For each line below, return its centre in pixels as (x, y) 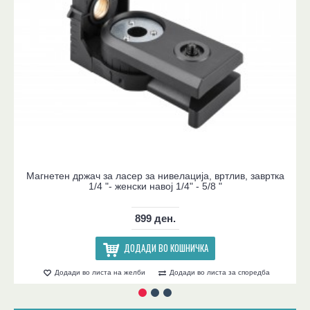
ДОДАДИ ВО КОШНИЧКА (166, 247)
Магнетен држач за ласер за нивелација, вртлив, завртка (155, 175)
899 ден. (155, 218)
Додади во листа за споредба (220, 273)
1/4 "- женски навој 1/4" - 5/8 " (155, 186)
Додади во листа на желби (100, 273)
